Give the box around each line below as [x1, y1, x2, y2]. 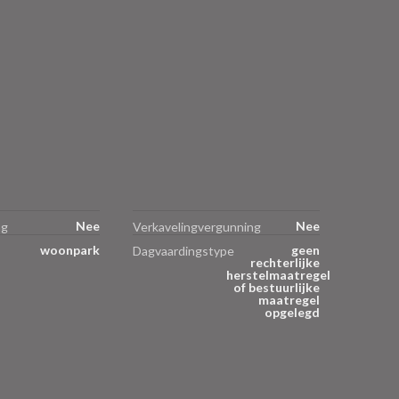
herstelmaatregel [226, 267, 330, 283]
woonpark [39, 242, 100, 258]
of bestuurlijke [233, 280, 320, 296]
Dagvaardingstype [133, 243, 234, 259]
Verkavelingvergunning [133, 219, 261, 235]
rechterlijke [250, 255, 320, 271]
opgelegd [265, 305, 320, 321]
